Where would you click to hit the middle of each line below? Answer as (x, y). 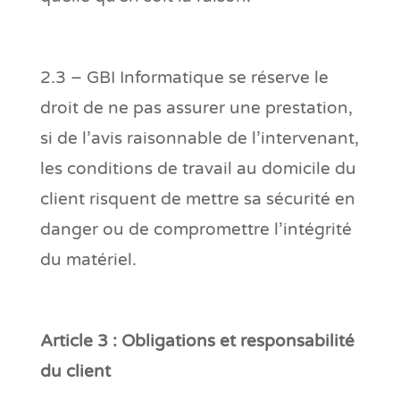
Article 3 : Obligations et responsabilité (197, 341)
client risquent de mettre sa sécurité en (197, 199)
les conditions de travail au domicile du (198, 168)
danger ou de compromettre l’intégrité (196, 229)
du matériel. (88, 259)
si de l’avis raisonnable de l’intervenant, (199, 138)
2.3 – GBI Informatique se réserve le (184, 77)
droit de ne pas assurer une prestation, (196, 108)
